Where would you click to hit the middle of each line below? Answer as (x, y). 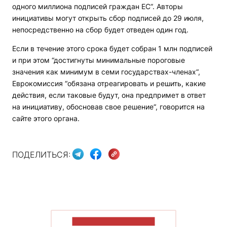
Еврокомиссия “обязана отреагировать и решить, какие (109, 84)
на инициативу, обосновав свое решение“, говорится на (108, 107)
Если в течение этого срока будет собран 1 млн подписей (112, 49)
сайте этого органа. (46, 119)
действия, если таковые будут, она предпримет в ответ (109, 95)
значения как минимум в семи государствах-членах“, (106, 72)
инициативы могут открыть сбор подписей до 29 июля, (108, 18)
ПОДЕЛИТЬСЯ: (41, 154)
